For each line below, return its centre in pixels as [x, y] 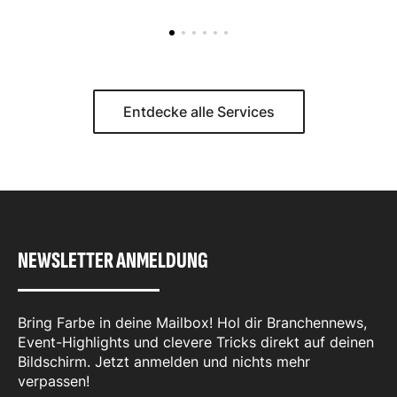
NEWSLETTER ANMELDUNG [113, 261]
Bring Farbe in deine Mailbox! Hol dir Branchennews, [192, 323]
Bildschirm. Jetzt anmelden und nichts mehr [164, 362]
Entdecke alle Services [198, 112]
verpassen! [54, 381]
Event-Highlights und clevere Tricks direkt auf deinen [196, 343]
